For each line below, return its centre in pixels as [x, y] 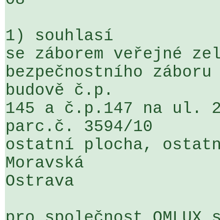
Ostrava [40, 181]
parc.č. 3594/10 [84, 127]
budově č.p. [64, 91]
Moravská [50, 163]
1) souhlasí [59, 36]
